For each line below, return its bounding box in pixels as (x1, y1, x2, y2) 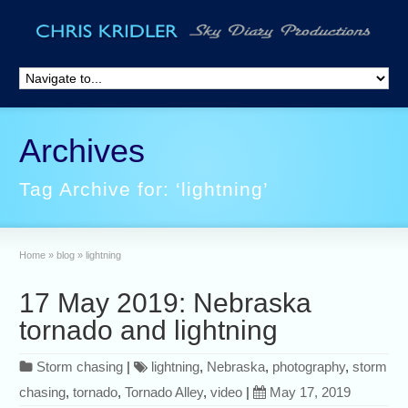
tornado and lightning (19, 315, 279, 346)
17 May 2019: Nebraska (19, 288, 312, 319)
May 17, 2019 (270, 384, 352, 401)
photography (272, 359, 346, 375)
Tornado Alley (125, 384, 204, 401)
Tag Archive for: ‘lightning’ (19, 178, 270, 200)
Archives (19, 132, 146, 170)
